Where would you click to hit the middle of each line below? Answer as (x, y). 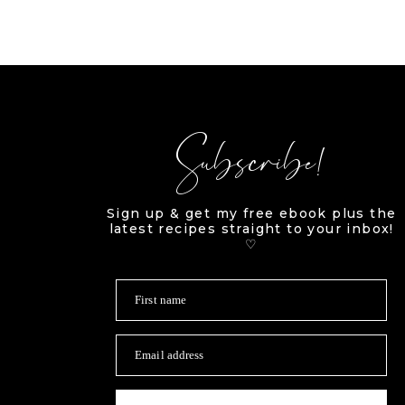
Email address (170, 355)
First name (161, 300)
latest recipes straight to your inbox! (251, 229)
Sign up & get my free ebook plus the (251, 213)
